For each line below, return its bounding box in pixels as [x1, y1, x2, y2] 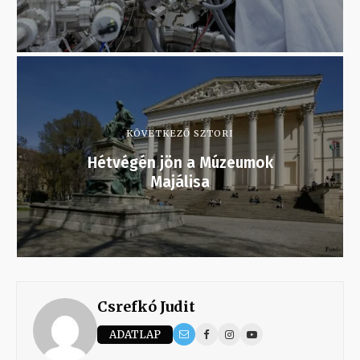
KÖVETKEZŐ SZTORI [126, 128, 234, 140]
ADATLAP [109, 327, 161, 342]
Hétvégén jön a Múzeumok [87, 153, 273, 173]
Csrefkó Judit [97, 297, 195, 317]
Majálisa [150, 173, 210, 192]
